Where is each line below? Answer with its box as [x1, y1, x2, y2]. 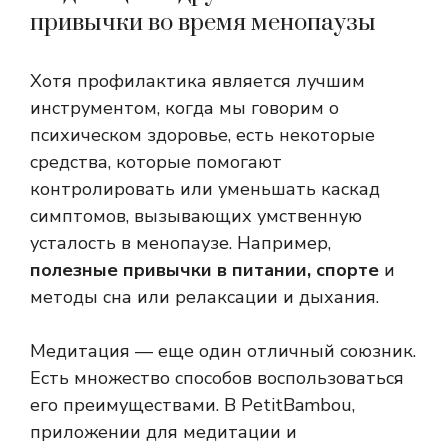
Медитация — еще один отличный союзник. [30, 339, 416, 364]
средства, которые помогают [30, 150, 282, 175]
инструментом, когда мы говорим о [30, 96, 339, 121]
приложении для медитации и [30, 420, 297, 445]
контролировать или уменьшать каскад [30, 177, 380, 202]
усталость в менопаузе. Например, [30, 231, 331, 256]
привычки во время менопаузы [30, 8, 376, 39]
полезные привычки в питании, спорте [30, 258, 379, 283]
